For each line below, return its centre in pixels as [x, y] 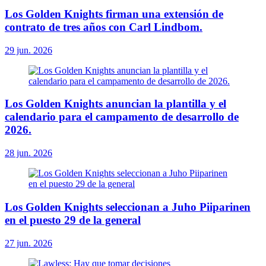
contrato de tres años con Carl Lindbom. [104, 27]
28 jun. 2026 [28, 153]
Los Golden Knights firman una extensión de [114, 14]
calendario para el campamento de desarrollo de [122, 117]
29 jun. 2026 [28, 50]
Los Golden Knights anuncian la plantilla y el [115, 104]
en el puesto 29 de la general [73, 220]
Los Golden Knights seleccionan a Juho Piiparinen [128, 207]
